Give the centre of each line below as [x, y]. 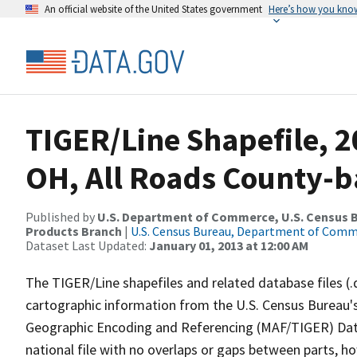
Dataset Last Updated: [87, 245]
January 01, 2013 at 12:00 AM [229, 245]
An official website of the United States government [153, 9]
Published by [61, 217]
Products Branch [74, 231]
